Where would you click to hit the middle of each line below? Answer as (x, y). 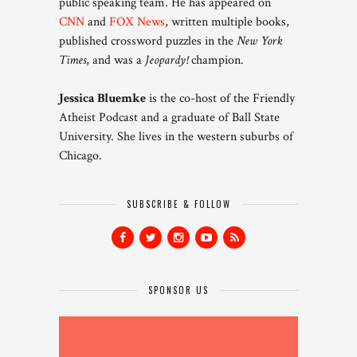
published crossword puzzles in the (148, 41)
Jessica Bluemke (102, 99)
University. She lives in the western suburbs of (176, 137)
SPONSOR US (178, 290)
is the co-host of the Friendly (220, 99)
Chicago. (80, 156)
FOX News (137, 22)
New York (260, 41)
